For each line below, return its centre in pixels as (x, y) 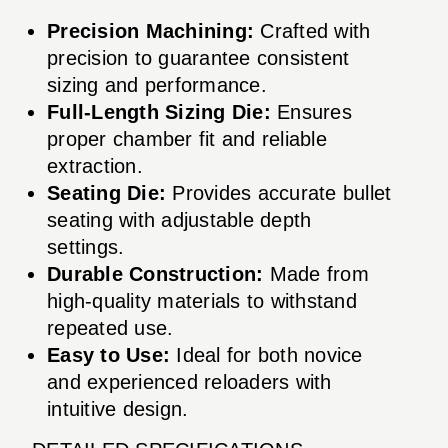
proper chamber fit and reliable (187, 138)
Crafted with (312, 30)
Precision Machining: (150, 30)
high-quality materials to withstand (202, 300)
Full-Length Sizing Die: (159, 111)
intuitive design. (118, 408)
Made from (316, 273)
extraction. (95, 165)
